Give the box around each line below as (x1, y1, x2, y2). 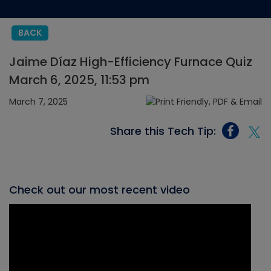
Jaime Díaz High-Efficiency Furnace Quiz (9, 53, 252, 70)
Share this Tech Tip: (110, 123, 216, 139)
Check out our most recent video (9, 182, 190, 198)
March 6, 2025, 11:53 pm (9, 71, 149, 88)
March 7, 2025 (9, 95, 68, 108)
